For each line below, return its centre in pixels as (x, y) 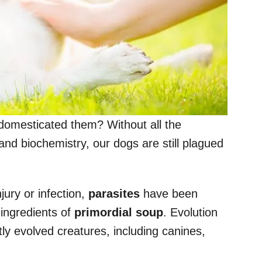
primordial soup (119, 212)
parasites (116, 193)
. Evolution (190, 212)
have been (170, 193)
